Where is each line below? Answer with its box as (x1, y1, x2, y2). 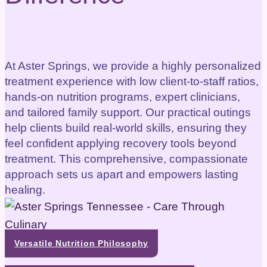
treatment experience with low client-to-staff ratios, (5, 75, 259, 88)
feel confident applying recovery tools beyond (5, 137, 237, 150)
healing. (5, 184, 45, 197)
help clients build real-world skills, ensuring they (5, 122, 247, 135)
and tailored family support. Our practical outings (5, 106, 251, 119)
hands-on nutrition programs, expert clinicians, (5, 91, 240, 104)
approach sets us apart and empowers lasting (5, 168, 238, 181)
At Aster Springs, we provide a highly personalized (5, 60, 261, 73)
